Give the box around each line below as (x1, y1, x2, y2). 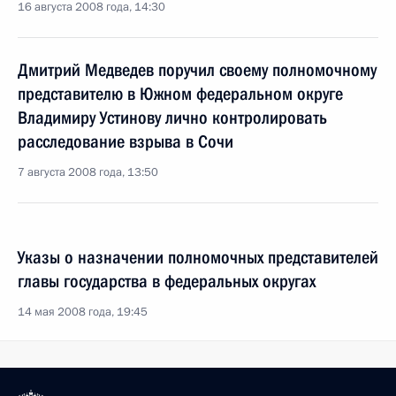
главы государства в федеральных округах (18, 270, 316, 292)
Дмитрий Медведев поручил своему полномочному (18, 59, 377, 80)
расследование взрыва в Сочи (18, 131, 233, 152)
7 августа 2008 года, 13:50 (18, 164, 158, 180)
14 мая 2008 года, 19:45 (18, 304, 148, 320)
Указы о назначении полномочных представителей (18, 247, 378, 268)
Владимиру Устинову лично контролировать (18, 107, 327, 128)
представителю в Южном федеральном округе (18, 83, 343, 104)
